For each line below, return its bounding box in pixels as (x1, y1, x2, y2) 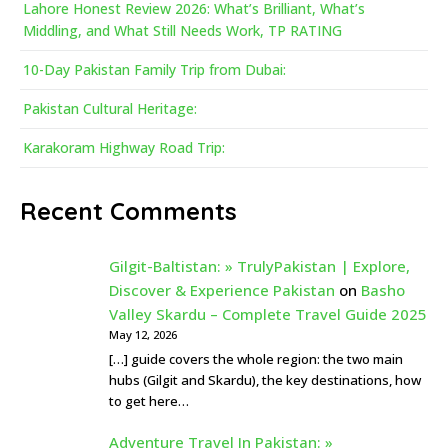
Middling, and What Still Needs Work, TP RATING (23, 21, 342, 41)
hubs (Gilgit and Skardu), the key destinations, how (108, 371, 421, 390)
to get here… (108, 392, 189, 411)
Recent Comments (20, 196, 237, 227)
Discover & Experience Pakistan (108, 280, 335, 301)
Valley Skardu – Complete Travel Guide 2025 (108, 304, 427, 325)
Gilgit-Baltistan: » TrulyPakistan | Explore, (108, 256, 410, 277)
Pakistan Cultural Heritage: (23, 99, 197, 119)
